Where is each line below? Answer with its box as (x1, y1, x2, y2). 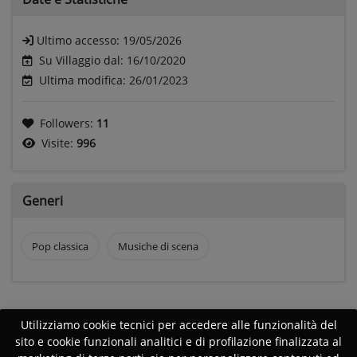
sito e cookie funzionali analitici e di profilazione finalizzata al (15, 334, 342, 350)
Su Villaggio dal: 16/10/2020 (39, 52, 186, 68)
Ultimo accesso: (37, 32, 123, 48)
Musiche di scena (117, 238, 198, 253)
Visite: (41, 135, 76, 151)
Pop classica (32, 238, 88, 253)
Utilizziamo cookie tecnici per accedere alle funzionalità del (20, 317, 337, 333)
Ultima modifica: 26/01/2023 (39, 72, 188, 88)
